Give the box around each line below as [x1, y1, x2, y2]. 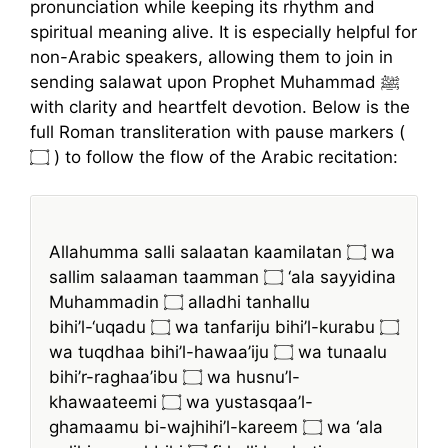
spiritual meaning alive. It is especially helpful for [30, 21, 417, 42]
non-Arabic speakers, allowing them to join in [30, 46, 393, 67]
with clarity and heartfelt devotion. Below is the [30, 96, 410, 117]
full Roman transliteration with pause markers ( [30, 121, 405, 142]
